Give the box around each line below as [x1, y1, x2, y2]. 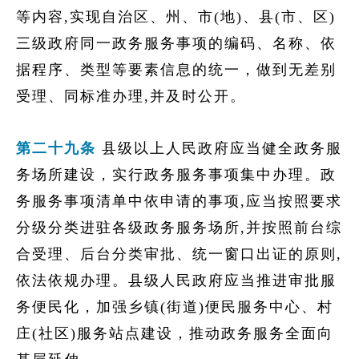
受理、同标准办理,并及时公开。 [16, 88, 246, 104]
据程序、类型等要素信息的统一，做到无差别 [16, 62, 337, 78]
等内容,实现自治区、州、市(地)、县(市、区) [16, 9, 336, 25]
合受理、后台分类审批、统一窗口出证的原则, [16, 246, 342, 262]
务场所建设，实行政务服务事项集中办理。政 [16, 167, 337, 183]
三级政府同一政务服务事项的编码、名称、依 [16, 35, 337, 51]
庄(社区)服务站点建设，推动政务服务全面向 [16, 325, 333, 341]
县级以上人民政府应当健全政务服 [96, 140, 342, 156]
